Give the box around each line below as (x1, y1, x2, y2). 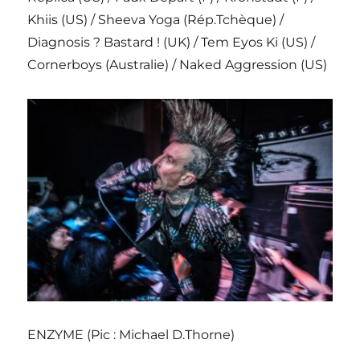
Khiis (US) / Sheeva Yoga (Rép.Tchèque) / (27, 12, 284, 28)
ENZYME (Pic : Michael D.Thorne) (27, 327, 235, 343)
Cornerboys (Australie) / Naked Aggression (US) (27, 57, 328, 73)
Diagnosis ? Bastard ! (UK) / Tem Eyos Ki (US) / (27, 35, 316, 51)
